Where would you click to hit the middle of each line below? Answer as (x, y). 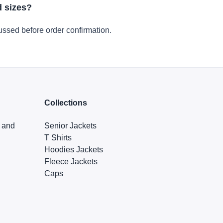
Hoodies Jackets (73, 149)
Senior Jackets (70, 125)
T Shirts (58, 137)
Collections (65, 103)
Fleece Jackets (71, 161)
